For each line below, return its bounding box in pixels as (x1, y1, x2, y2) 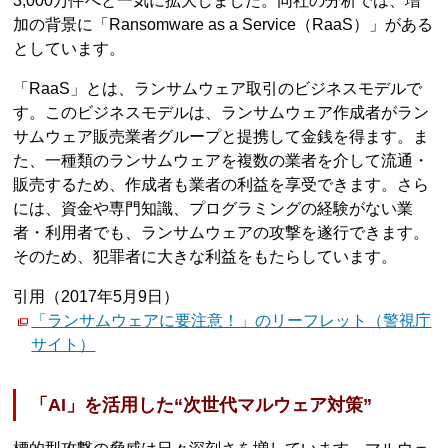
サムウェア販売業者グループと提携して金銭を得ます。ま (13, 127, 430, 145)
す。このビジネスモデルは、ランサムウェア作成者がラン (13, 103, 430, 121)
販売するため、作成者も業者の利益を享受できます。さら (13, 175, 430, 193)
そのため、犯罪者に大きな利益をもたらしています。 (13, 247, 398, 265)
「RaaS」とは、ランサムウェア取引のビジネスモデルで (13, 79, 423, 97)
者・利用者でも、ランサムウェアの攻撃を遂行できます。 (13, 223, 430, 241)
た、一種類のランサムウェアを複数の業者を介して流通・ (13, 151, 430, 169)
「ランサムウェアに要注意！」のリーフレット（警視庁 (31, 311, 432, 329)
